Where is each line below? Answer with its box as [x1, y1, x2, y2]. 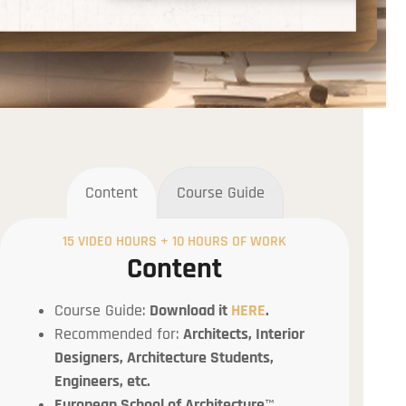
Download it [150, 301, 232, 322]
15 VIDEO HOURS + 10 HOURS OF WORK [63, 232, 287, 252]
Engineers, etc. [54, 372, 151, 392]
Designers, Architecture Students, [54, 348, 275, 369]
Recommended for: [54, 324, 184, 345]
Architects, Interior [183, 324, 305, 345]
